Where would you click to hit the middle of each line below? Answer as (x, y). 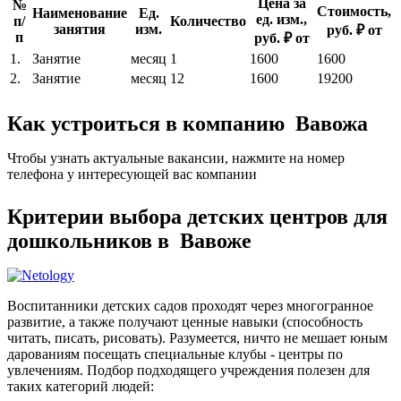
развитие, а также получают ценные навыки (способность (185, 322)
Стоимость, (354, 11)
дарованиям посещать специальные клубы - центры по (175, 354)
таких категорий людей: (81, 386)
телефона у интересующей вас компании (132, 174)
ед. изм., (282, 19)
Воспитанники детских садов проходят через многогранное (190, 306)
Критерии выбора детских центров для (197, 217)
